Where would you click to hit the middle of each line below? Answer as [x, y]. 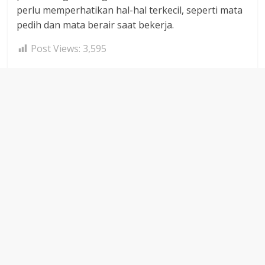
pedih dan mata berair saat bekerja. [96, 25]
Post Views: [56, 49]
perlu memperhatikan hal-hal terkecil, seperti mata [130, 10]
